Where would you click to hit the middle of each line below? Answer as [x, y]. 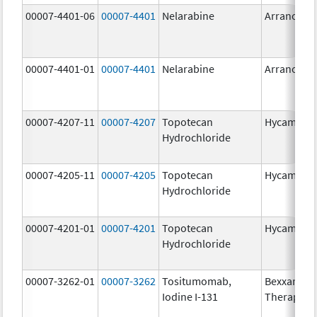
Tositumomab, [197, 281]
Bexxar [281, 281]
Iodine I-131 [190, 296]
